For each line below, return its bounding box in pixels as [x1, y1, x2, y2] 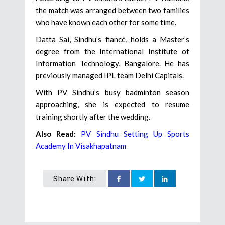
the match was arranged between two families [36, 5, 189, 15]
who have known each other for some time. [36, 17, 176, 27]
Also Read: [36, 129, 76, 138]
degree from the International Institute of [36, 46, 189, 56]
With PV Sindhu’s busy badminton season [36, 87, 189, 97]
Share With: [53, 173, 96, 183]
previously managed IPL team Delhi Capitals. [36, 70, 184, 80]
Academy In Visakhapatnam [36, 141, 126, 150]
